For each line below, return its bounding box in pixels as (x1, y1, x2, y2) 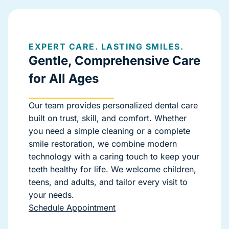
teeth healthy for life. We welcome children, (29, 164, 196, 175)
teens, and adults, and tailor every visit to (29, 177, 188, 188)
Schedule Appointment (29, 202, 116, 213)
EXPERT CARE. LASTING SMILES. (29, 41, 184, 52)
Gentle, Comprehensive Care (29, 53, 200, 68)
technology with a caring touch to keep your (29, 151, 199, 162)
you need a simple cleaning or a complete (29, 126, 190, 136)
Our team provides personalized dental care (29, 100, 198, 111)
